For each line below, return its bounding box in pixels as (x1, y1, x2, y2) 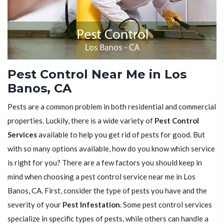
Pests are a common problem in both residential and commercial (7, 102, 216, 111)
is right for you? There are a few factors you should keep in (7, 158, 202, 167)
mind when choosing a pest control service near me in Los (7, 172, 195, 181)
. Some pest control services (120, 200, 212, 209)
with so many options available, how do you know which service (7, 144, 215, 153)
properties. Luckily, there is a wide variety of (7, 116, 154, 125)
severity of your (7, 200, 62, 209)
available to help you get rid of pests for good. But (37, 130, 205, 139)
